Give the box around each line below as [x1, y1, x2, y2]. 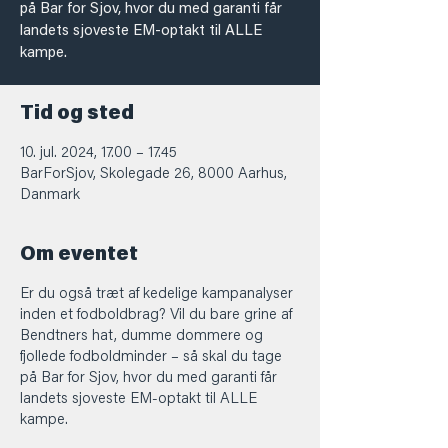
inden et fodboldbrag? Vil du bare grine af [20, 308, 292, 323]
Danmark [20, 188, 80, 203]
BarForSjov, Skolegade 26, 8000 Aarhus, [20, 167, 287, 182]
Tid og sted [20, 104, 134, 124]
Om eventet [20, 245, 138, 265]
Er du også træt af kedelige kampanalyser [20, 287, 293, 302]
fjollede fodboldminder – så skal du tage [20, 350, 282, 365]
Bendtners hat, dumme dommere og [20, 329, 263, 344]
